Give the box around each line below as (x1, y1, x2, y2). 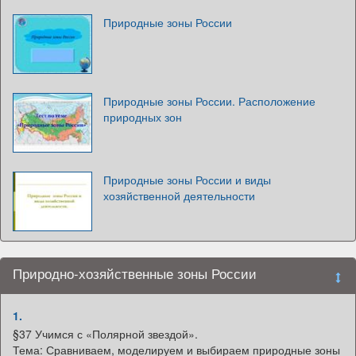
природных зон (103, 109, 182, 126)
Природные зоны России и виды (103, 172, 271, 188)
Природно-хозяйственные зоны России (13, 264, 257, 284)
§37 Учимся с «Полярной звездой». (13, 326, 198, 342)
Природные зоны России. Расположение (103, 93, 315, 110)
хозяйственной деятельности (103, 188, 255, 204)
